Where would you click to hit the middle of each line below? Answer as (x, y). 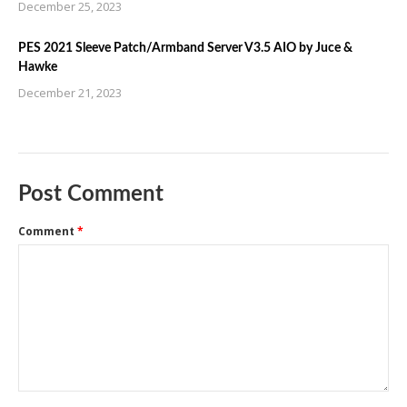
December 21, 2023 (70, 93)
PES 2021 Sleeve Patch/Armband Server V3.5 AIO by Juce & (185, 48)
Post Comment (91, 194)
